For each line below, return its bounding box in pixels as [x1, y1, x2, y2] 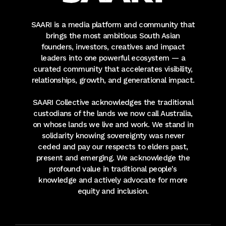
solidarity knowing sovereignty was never [41, 131, 185, 141]
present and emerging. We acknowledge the [36, 153, 190, 163]
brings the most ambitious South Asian [46, 31, 180, 41]
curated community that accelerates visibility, [33, 65, 193, 74]
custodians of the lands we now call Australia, [33, 109, 193, 119]
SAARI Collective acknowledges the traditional [32, 98, 194, 107]
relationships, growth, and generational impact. [31, 76, 195, 85]
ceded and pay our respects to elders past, [38, 142, 188, 152]
